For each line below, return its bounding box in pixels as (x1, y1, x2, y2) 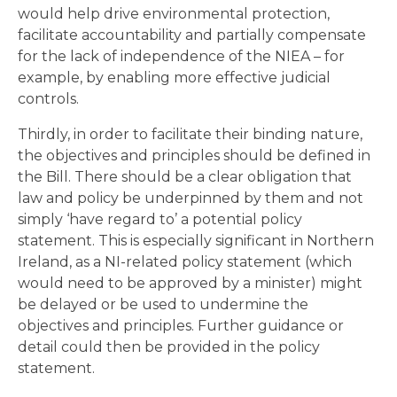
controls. (18, 90, 79, 107)
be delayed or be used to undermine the (18, 295, 308, 313)
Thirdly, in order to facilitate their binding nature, (18, 125, 362, 143)
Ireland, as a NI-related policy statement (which (18, 253, 352, 270)
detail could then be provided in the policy (18, 338, 320, 355)
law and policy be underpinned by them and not (18, 189, 363, 206)
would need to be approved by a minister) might (18, 274, 362, 292)
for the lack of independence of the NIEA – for (18, 47, 345, 65)
